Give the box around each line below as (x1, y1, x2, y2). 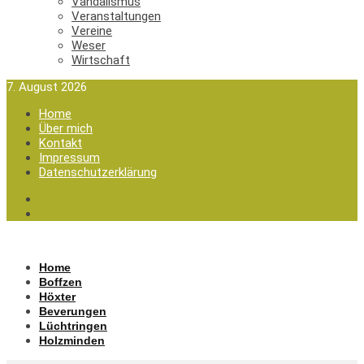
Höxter (39, 289, 76, 303)
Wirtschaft (71, 52, 130, 67)
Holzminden (39, 333, 105, 347)
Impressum (39, 149, 100, 165)
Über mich (39, 120, 93, 136)
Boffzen (39, 275, 82, 288)
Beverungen (39, 304, 106, 318)
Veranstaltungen (71, 8, 161, 24)
